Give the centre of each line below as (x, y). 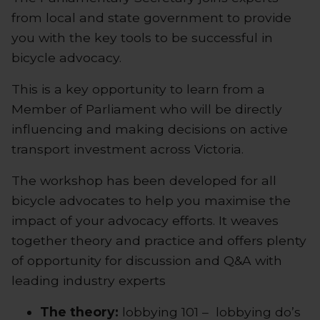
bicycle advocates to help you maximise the (151, 200)
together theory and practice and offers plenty (159, 240)
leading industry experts (89, 280)
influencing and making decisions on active (150, 129)
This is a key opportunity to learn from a (138, 89)
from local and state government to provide (151, 17)
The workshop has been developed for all (144, 180)
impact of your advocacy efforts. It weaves (145, 220)
